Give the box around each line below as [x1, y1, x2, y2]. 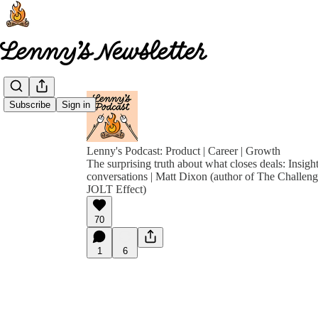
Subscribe [9, 99, 50, 111]
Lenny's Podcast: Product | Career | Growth [87, 145, 280, 157]
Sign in [62, 99, 90, 111]
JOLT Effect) [87, 183, 146, 195]
